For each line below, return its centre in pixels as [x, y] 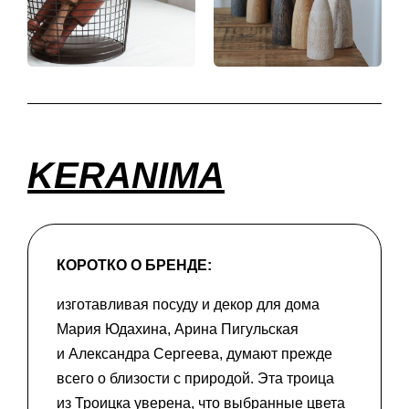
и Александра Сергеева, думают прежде [194, 353]
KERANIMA [126, 176]
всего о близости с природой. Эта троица [195, 378]
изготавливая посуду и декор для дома [188, 304]
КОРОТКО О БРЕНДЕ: [134, 266]
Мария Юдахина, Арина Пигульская [178, 329]
